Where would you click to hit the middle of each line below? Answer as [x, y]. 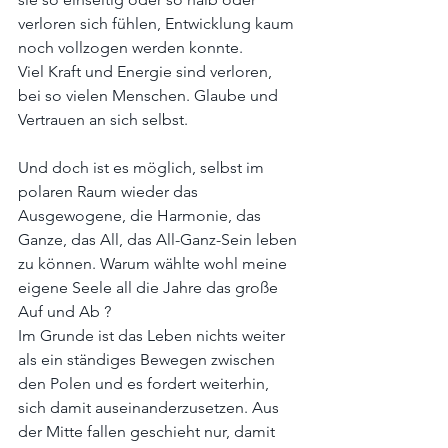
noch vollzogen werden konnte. [130, 48]
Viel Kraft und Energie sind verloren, [147, 72]
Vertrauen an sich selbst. [103, 120]
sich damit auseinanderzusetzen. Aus [150, 408]
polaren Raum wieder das [110, 192]
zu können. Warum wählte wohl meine [154, 264]
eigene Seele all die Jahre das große [150, 288]
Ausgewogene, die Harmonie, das [141, 216]
